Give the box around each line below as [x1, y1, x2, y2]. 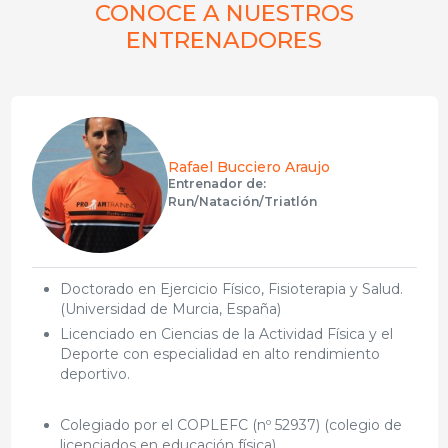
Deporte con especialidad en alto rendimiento [59, 344, 380, 363]
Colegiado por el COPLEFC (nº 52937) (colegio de [59, 415, 402, 434]
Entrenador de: [167, 175, 266, 191]
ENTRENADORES [126, 25, 322, 54]
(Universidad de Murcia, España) [59, 299, 281, 318]
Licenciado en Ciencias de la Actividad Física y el [59, 324, 393, 343]
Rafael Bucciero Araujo [167, 157, 330, 176]
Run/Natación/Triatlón [167, 193, 317, 209]
